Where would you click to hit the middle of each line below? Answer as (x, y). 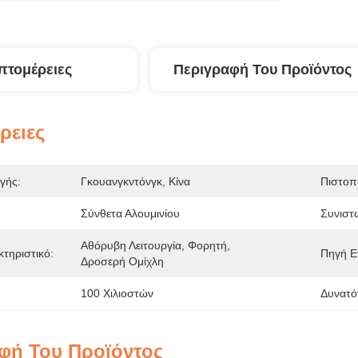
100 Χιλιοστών (117, 293)
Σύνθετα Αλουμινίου (130, 213)
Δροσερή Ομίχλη (122, 261)
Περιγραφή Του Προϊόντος (262, 70)
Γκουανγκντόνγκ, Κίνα (135, 181)
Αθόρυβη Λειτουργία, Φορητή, (155, 245)
